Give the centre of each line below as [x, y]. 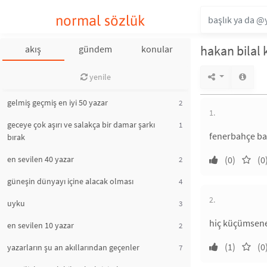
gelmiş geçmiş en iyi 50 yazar [58, 103]
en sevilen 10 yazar [41, 225]
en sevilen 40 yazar [41, 159]
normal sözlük [100, 21]
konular [157, 49]
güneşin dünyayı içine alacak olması [70, 181]
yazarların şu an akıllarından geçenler [73, 247]
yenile [99, 77]
